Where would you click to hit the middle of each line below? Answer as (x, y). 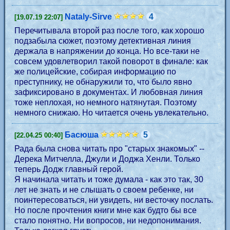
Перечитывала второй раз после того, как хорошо (109, 31)
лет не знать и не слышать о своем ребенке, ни (104, 190)
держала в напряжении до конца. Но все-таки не (107, 51)
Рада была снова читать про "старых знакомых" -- (109, 149)
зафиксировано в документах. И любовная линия (109, 92)
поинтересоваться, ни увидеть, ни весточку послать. (114, 200)
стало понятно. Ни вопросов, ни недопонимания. (108, 221)
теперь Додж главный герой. (70, 169)
